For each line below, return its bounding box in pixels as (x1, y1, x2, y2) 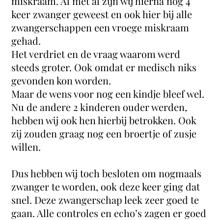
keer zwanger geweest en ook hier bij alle (11, 7, 192, 21)
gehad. (11, 34, 44, 47)
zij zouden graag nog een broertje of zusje (11, 127, 197, 140)
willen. (11, 140, 41, 153)
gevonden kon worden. (11, 74, 114, 87)
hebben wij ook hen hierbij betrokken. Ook (11, 113, 197, 127)
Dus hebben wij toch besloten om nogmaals (11, 166, 202, 180)
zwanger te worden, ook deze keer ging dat (11, 180, 200, 193)
